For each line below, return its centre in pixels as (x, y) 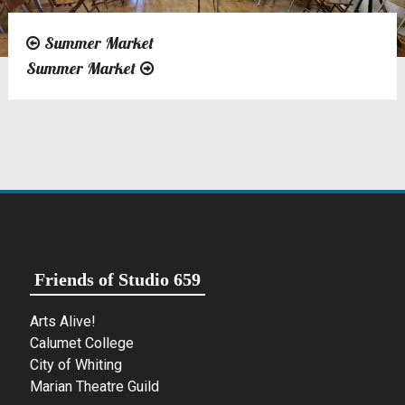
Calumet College (82, 343)
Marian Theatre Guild (95, 386)
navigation (84, 86)
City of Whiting (76, 364)
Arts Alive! (63, 321)
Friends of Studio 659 (118, 279)
